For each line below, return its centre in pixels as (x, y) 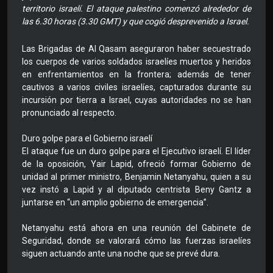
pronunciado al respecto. (69, 113)
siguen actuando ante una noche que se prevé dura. (121, 254)
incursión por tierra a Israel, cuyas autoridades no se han (136, 100)
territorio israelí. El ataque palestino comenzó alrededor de (136, 9)
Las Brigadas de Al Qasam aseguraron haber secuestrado (136, 49)
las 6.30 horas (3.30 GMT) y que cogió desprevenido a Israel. (136, 22)
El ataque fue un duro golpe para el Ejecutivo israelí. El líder (136, 151)
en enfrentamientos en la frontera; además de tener (136, 75)
